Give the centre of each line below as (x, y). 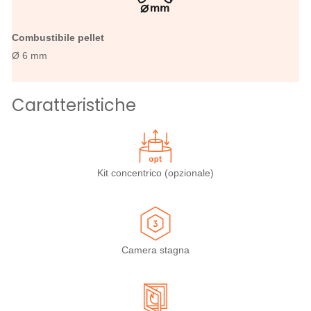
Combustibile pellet (58, 37)
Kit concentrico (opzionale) (155, 173)
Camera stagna (155, 250)
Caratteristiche (74, 105)
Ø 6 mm (30, 56)
